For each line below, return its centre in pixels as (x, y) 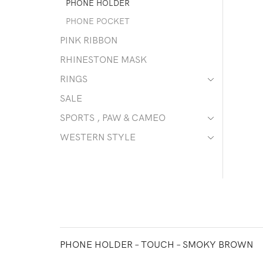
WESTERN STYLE (98, 137)
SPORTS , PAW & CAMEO (113, 118)
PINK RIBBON (89, 40)
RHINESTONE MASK (103, 60)
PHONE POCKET (98, 21)
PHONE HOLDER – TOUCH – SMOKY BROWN (157, 244)
